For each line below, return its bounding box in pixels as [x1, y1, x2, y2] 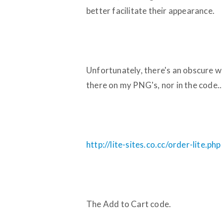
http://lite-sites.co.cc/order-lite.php [86, 139, 221, 150]
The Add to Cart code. [86, 198, 171, 209]
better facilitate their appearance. [86, 5, 215, 16]
